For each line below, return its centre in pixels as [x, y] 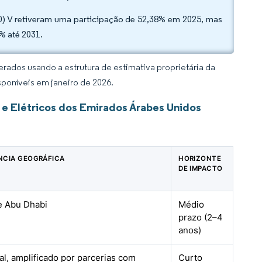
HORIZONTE [200, 158]
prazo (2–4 [201, 217]
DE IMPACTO [201, 168]
